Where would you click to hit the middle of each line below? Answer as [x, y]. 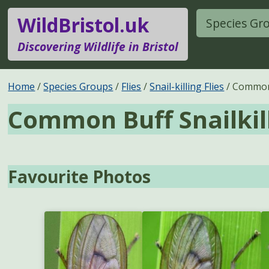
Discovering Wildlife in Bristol [98, 47]
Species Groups [78, 86]
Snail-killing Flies [187, 86]
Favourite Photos [80, 177]
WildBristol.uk [83, 25]
